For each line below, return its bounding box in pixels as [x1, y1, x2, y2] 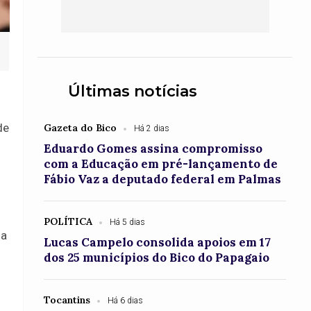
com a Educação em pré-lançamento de [44, 156, 278, 171]
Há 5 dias [110, 217, 146, 227]
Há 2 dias [134, 124, 170, 133]
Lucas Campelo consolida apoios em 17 [44, 235, 271, 250]
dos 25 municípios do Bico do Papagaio [44, 250, 270, 265]
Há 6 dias [108, 296, 144, 305]
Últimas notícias [68, 82, 198, 101]
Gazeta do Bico [44, 121, 117, 134]
